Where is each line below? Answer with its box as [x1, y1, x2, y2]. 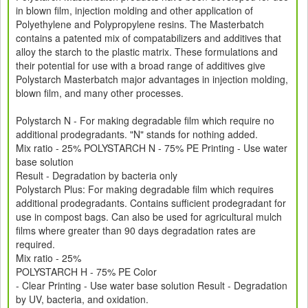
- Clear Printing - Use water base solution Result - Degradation [16, 278, 287, 292]
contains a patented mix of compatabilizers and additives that [16, 31, 281, 45]
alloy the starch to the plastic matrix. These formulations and [16, 45, 278, 58]
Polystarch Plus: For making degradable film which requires [16, 182, 274, 196]
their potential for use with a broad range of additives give [16, 58, 265, 72]
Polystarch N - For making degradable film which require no [16, 113, 274, 127]
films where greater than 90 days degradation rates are [16, 223, 256, 237]
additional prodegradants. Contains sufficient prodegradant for [16, 196, 286, 210]
